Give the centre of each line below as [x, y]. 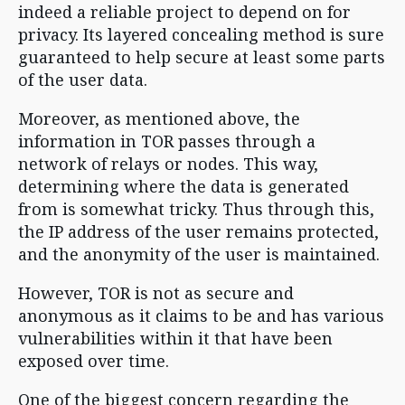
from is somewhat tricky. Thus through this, [196, 209]
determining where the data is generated [184, 186]
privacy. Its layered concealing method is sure [201, 34]
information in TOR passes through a [167, 141]
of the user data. [85, 80]
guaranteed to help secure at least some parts [202, 57]
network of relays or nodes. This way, [168, 164]
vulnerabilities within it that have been [175, 338]
